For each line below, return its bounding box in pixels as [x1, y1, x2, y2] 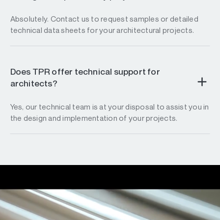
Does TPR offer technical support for [10, 66, 160, 77]
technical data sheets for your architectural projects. [10, 26, 194, 35]
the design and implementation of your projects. [10, 113, 178, 123]
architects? [10, 78, 57, 89]
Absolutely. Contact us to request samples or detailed [10, 14, 198, 24]
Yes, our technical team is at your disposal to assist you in [10, 102, 209, 112]
